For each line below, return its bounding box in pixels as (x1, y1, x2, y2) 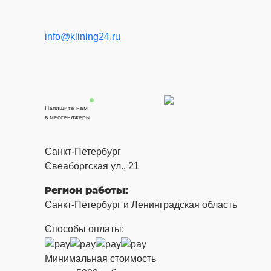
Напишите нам (45, 104, 88, 111)
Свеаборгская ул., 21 (45, 161, 139, 171)
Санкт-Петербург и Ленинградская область (45, 200, 237, 210)
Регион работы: (45, 186, 128, 195)
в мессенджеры (45, 113, 90, 120)
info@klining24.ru (45, 31, 120, 42)
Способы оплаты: (45, 224, 124, 234)
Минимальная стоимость (45, 253, 156, 264)
